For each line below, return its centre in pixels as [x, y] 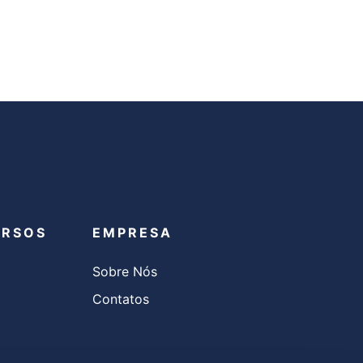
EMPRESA [133, 232]
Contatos [121, 299]
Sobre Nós [125, 271]
